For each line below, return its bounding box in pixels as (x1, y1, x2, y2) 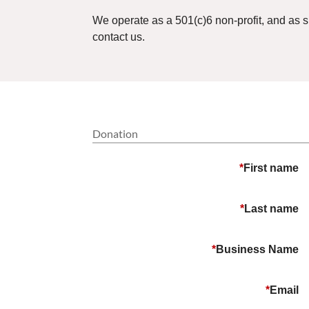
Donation (92, 127, 139, 140)
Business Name (216, 243, 299, 255)
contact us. (92, 30, 146, 43)
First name (243, 162, 299, 174)
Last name (244, 203, 299, 215)
